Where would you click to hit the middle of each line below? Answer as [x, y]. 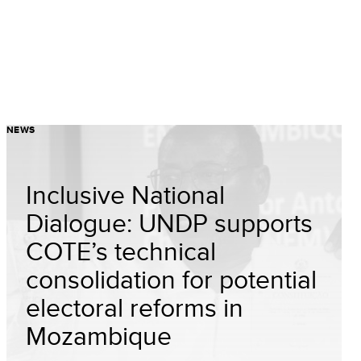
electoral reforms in [135, 307]
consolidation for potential [171, 279]
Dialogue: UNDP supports [169, 222]
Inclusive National [125, 194]
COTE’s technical [121, 251]
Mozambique [99, 335]
